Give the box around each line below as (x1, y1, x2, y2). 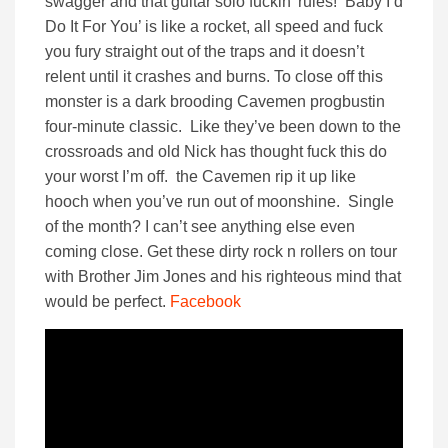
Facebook (170, 293, 241, 311)
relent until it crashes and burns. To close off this (45, 68, 383, 86)
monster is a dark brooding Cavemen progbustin (45, 93, 385, 111)
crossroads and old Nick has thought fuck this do (45, 143, 387, 161)
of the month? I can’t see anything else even (45, 218, 355, 236)
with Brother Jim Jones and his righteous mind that (45, 268, 401, 286)
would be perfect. (45, 293, 170, 311)
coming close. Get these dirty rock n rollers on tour (45, 243, 397, 261)
